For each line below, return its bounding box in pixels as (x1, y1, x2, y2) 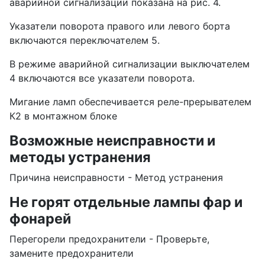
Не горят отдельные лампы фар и (9, 193, 243, 211)
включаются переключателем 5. (9, 34, 160, 47)
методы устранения (9, 148, 151, 166)
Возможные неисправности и (9, 132, 215, 150)
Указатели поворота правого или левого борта (9, 20, 230, 33)
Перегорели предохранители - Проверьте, (9, 233, 209, 245)
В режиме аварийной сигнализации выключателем (9, 58, 250, 70)
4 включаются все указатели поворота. (9, 72, 195, 85)
